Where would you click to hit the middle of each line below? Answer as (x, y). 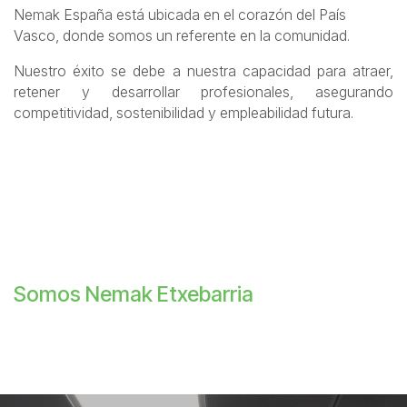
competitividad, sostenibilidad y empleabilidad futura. (184, 113)
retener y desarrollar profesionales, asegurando (203, 92)
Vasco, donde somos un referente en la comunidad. (182, 36)
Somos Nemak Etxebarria (134, 294)
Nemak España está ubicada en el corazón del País (180, 15)
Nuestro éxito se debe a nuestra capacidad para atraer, (203, 71)
